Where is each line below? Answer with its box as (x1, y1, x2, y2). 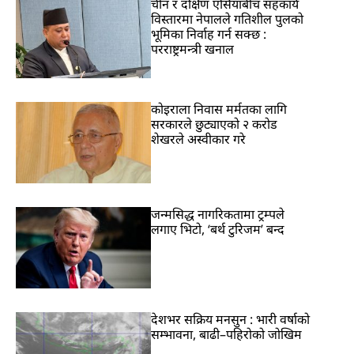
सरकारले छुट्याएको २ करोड (151, 115, 278, 134)
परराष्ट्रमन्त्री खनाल (151, 40, 235, 58)
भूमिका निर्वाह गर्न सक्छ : (151, 25, 267, 43)
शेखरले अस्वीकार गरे (151, 130, 247, 149)
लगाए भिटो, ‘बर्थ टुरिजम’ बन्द (151, 220, 285, 238)
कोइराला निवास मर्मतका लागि (151, 100, 288, 119)
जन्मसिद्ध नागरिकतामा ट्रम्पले (151, 205, 285, 223)
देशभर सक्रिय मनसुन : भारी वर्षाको (151, 310, 311, 328)
